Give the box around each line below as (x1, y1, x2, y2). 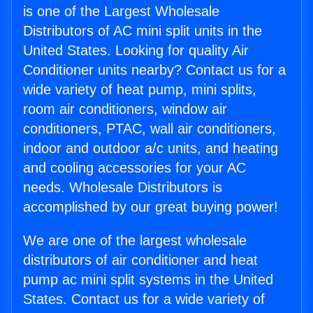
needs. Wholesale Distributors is (23, 180, 222, 196)
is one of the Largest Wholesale (23, 3, 219, 20)
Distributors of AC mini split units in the (23, 23, 262, 39)
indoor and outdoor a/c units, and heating (23, 140, 278, 156)
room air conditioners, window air (23, 101, 227, 117)
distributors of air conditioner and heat (23, 252, 258, 268)
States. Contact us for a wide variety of (23, 291, 265, 307)
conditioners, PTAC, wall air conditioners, (23, 121, 276, 137)
